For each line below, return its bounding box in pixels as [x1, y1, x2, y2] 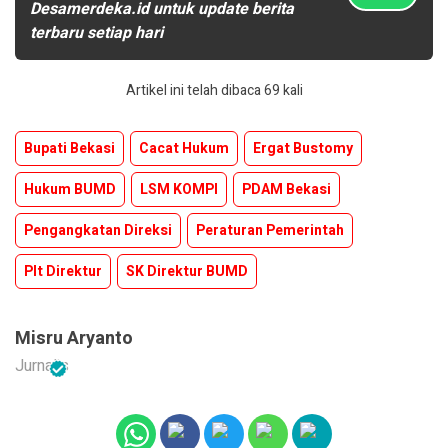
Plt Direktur [24, 260, 102, 282]
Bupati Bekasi [24, 137, 115, 159]
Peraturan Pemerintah [196, 219, 344, 241]
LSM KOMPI [140, 178, 218, 200]
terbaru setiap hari [30, 20, 163, 45]
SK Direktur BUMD [126, 260, 248, 282]
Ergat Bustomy [253, 137, 353, 159]
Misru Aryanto [15, 324, 133, 352]
